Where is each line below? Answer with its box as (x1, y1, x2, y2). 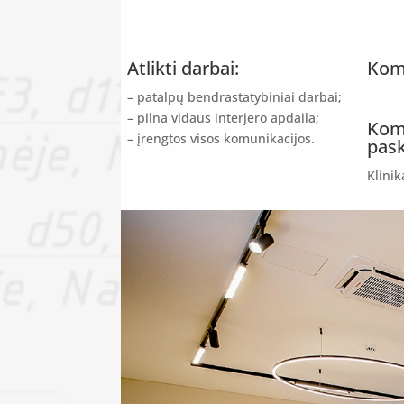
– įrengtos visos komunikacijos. (127, 130, 316, 148)
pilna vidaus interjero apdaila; (137, 109, 320, 127)
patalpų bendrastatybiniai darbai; (137, 88, 343, 106)
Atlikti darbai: (127, 56, 240, 81)
